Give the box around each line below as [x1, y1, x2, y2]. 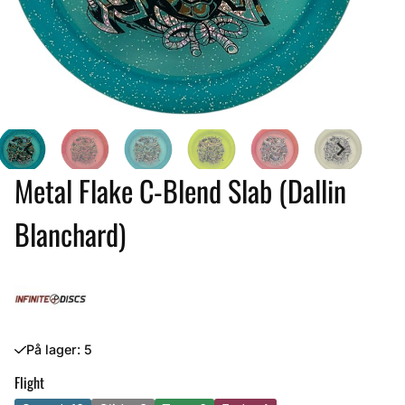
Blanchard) [14, 212, 126, 255]
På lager [25, 342, 77, 357]
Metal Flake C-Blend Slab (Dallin [14, 169, 346, 212]
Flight [14, 372, 44, 393]
